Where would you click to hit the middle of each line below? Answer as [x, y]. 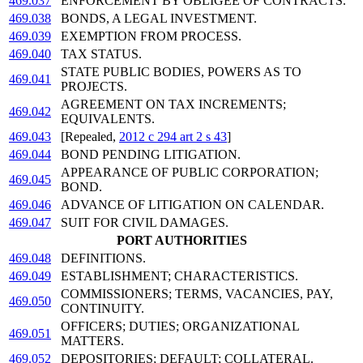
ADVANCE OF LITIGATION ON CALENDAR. [192, 205]
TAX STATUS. [101, 54]
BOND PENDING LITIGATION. [151, 155]
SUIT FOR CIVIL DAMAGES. [145, 223]
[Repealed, [90, 137]
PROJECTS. [94, 87]
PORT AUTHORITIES [181, 241]
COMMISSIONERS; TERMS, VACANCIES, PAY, [197, 294]
